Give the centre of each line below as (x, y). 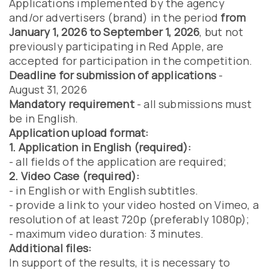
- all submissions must (193, 104)
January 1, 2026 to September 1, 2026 (104, 32)
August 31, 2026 (48, 89)
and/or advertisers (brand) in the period (115, 17)
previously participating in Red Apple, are (116, 46)
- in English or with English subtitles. (104, 190)
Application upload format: (79, 133)
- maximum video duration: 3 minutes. (107, 234)
